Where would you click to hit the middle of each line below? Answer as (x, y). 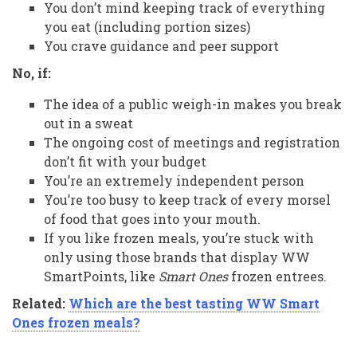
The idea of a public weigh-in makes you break (193, 104)
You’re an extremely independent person (174, 180)
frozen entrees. (277, 276)
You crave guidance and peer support (161, 45)
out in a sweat (88, 123)
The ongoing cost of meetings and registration (192, 142)
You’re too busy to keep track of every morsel (187, 199)
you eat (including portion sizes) (147, 26)
